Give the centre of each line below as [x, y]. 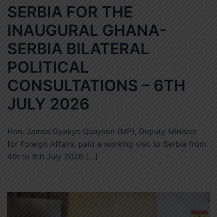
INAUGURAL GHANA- [87, 30]
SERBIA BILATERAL [78, 48]
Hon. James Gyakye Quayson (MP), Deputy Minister [102, 131]
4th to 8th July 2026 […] [53, 156]
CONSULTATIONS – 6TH [96, 85]
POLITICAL [48, 67]
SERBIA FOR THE [70, 12]
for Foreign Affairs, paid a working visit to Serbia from [107, 144]
